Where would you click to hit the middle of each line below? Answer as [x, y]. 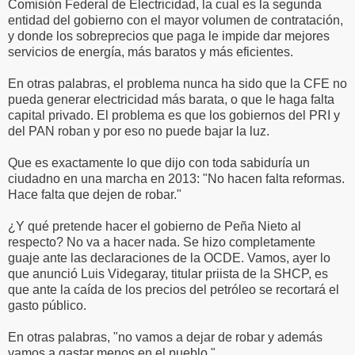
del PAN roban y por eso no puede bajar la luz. [139, 131]
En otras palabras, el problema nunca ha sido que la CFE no [177, 83]
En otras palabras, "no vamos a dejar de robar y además [165, 337]
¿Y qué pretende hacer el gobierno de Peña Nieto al [155, 226]
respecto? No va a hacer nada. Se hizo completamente [162, 242]
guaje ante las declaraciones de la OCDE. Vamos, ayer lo [169, 258]
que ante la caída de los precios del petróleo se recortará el [174, 289]
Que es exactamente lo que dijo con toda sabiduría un [159, 162]
